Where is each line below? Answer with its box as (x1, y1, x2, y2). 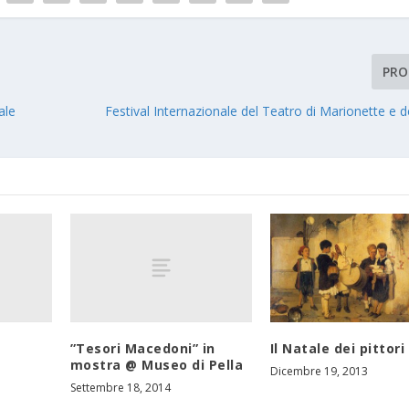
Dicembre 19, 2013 (269, 362, 368, 379)
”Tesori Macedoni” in (69, 339, 215, 357)
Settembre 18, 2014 (69, 379, 171, 395)
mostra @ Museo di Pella (69, 355, 244, 373)
